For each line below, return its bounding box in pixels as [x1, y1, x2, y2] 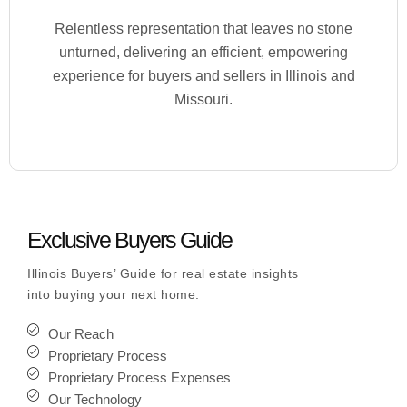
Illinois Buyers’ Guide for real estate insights [27, 266, 299, 281]
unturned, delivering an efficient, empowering [59, 45, 348, 60]
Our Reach [47, 327, 114, 342]
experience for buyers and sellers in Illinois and [52, 68, 355, 84]
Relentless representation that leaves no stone [55, 21, 352, 36]
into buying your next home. [27, 287, 200, 302]
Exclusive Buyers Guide [27, 227, 232, 253]
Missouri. [174, 92, 233, 107]
